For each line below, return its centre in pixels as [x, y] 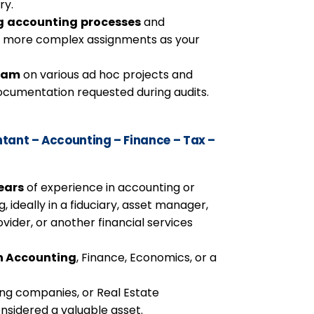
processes [111, 22]
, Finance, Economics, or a [147, 257]
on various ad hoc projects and [107, 74]
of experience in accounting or [110, 187]
